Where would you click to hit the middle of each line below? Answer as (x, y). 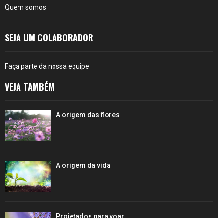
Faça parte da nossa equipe (47, 66)
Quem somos (26, 7)
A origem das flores (88, 115)
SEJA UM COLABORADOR (49, 37)
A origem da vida (83, 165)
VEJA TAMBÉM (30, 86)
